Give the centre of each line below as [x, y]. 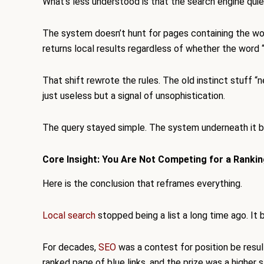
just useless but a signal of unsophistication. [134, 96]
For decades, [70, 247]
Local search [69, 216]
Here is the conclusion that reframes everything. [142, 184]
